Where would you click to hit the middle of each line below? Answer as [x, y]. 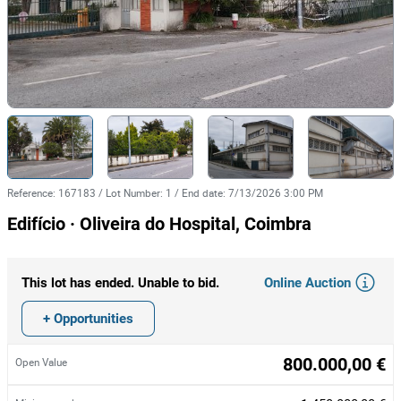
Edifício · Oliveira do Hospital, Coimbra [159, 224]
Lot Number [133, 193]
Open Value [41, 362]
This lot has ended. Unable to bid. [120, 283]
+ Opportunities [88, 318]
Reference [30, 193]
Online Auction [307, 282]
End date [202, 193]
